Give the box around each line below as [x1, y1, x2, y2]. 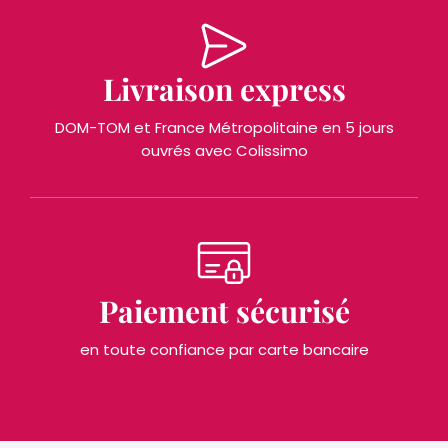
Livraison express [102, 68, 346, 109]
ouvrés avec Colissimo [140, 140, 308, 162]
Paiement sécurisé [98, 291, 350, 332]
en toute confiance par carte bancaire [79, 339, 369, 361]
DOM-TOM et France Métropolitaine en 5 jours [54, 117, 394, 139]
